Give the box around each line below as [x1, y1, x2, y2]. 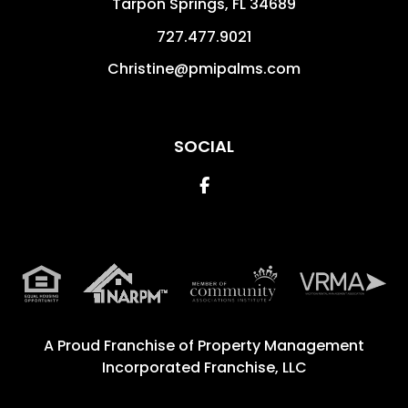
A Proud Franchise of [44, 335, 198, 356]
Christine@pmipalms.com [107, 58, 301, 79]
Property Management [198, 335, 364, 356]
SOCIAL [174, 135, 234, 158]
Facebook [208, 173, 290, 196]
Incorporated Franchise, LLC [101, 357, 307, 378]
